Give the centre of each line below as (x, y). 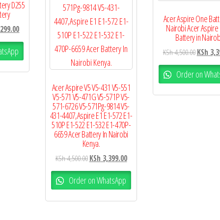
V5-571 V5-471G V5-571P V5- (91, 97)
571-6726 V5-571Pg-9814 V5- (91, 106)
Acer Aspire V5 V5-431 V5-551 (91, 88)
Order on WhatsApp (96, 180)
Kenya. (91, 144)
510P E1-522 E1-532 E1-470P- (91, 125)
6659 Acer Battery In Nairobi (91, 134)
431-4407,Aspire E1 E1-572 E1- (91, 116)
